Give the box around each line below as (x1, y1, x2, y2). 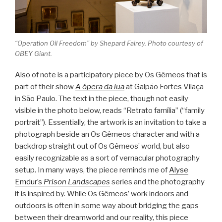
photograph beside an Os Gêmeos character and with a (15, 129, 200, 139)
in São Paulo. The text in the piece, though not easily (15, 94, 188, 103)
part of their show (15, 82, 75, 91)
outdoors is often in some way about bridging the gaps (15, 201, 199, 210)
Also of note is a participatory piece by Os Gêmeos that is (15, 70, 207, 79)
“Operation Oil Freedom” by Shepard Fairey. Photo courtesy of (15, 39, 203, 48)
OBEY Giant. (15, 50, 52, 58)
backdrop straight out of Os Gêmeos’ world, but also (15, 141, 190, 151)
